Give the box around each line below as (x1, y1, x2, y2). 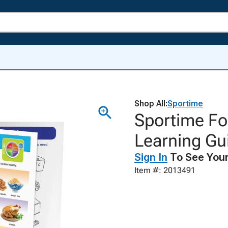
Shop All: (134, 99, 167, 108)
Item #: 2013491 (134, 165, 195, 175)
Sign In (134, 151, 167, 163)
